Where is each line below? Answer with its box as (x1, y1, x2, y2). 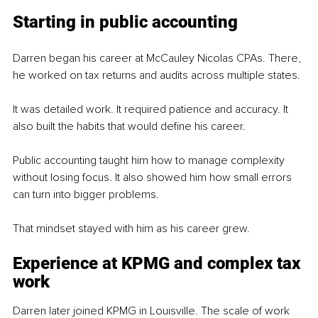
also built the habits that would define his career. (13, 119, 246, 133)
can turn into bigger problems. (13, 187, 159, 202)
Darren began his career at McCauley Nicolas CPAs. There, (13, 50, 304, 65)
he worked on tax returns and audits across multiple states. (13, 67, 300, 82)
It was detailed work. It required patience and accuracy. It (13, 102, 291, 116)
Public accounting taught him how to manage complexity (13, 153, 287, 168)
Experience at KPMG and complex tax (13, 253, 305, 273)
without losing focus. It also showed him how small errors (13, 170, 295, 185)
